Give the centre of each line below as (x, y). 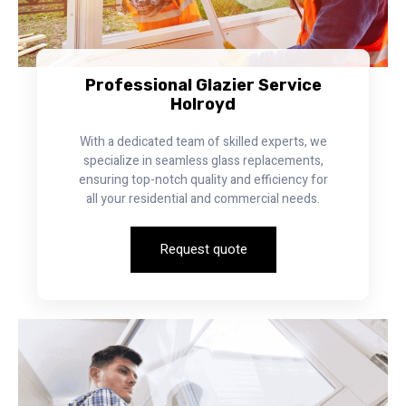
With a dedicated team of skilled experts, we (203, 141)
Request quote (203, 249)
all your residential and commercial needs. (203, 198)
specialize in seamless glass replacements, (203, 160)
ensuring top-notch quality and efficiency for (203, 179)
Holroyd (203, 104)
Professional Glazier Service (203, 85)
